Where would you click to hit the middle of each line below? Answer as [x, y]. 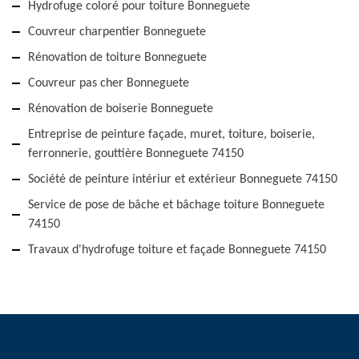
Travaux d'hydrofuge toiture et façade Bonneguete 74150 [177, 250]
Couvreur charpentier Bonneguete [117, 32]
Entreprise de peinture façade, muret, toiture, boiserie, [171, 135]
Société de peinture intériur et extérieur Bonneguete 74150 [183, 179]
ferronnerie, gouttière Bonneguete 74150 [136, 154]
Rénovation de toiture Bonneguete [117, 58]
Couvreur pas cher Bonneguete [109, 83]
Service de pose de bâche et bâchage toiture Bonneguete [176, 205]
